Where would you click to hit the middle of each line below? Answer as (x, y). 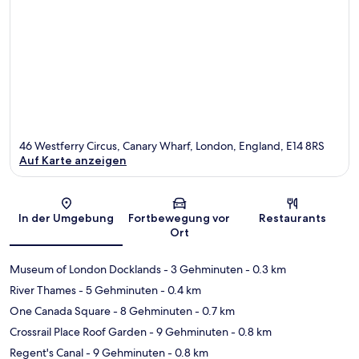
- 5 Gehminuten (117, 290)
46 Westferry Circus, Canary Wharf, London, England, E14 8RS (172, 145)
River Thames (43, 290)
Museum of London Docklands (85, 269)
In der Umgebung (67, 218)
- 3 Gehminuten (202, 269)
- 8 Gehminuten (151, 311)
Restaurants (293, 218)
